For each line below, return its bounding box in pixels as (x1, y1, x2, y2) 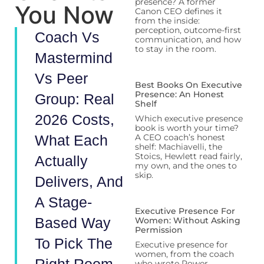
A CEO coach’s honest (134, 132, 225, 143)
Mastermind (35, 49, 113, 66)
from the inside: (134, 15, 200, 26)
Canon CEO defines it (134, 6, 222, 16)
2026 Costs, (35, 111, 114, 128)
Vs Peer (35, 70, 88, 87)
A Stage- (35, 194, 92, 210)
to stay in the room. (134, 44, 216, 54)
